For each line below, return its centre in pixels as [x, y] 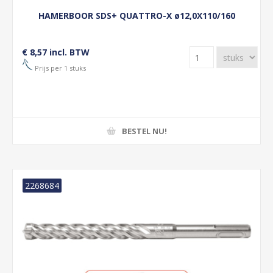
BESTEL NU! [144, 131]
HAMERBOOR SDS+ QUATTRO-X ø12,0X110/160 [136, 16]
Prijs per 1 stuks [59, 68]
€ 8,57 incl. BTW [56, 52]
